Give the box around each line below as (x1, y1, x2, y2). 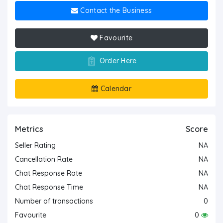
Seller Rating (15, 141, 56, 150)
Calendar (98, 84, 131, 94)
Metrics (15, 124, 43, 134)
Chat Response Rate (15, 169, 82, 178)
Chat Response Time (15, 183, 83, 192)
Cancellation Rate (15, 155, 73, 164)
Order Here (97, 56, 137, 65)
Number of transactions (15, 197, 93, 206)
